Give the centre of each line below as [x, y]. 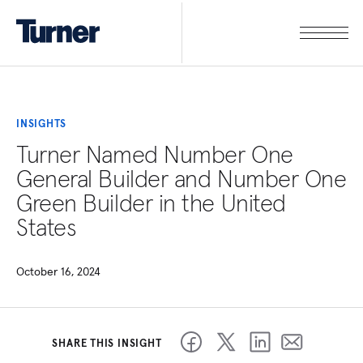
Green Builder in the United [151, 203]
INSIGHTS [42, 124]
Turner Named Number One [155, 155]
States [47, 228]
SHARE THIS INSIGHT [107, 344]
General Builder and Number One [181, 179]
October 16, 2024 [58, 272]
